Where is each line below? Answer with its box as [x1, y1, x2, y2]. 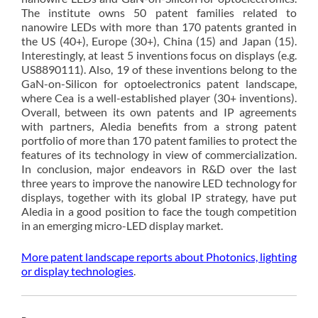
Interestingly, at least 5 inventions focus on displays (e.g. [21, 48, 297, 62]
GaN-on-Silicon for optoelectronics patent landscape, [21, 76, 297, 90]
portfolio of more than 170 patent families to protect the [21, 133, 297, 147]
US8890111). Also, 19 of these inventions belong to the [21, 62, 297, 76]
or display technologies [21, 263, 133, 278]
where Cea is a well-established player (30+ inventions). [21, 90, 297, 104]
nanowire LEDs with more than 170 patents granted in [21, 19, 297, 33]
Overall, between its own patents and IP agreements [21, 104, 297, 119]
